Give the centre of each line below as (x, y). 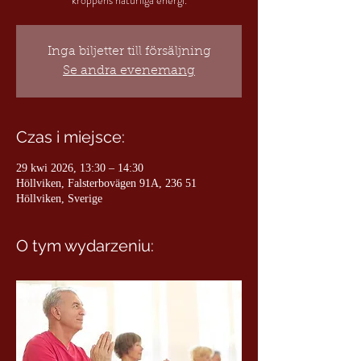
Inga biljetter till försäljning (129, 52)
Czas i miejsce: (71, 137)
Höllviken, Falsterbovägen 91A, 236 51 (106, 183)
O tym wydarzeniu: (85, 246)
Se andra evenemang (129, 71)
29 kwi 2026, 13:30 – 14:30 (80, 168)
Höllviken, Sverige (59, 199)
